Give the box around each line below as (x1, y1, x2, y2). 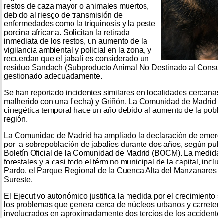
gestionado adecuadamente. (4, 72, 102, 80)
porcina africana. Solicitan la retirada (4, 28, 130, 36)
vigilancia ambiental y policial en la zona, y (4, 45, 151, 54)
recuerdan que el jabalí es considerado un (4, 54, 149, 63)
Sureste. (4, 175, 33, 183)
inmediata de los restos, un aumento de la (4, 36, 147, 45)
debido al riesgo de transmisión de (4, 10, 123, 19)
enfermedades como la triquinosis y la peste (4, 19, 155, 28)
